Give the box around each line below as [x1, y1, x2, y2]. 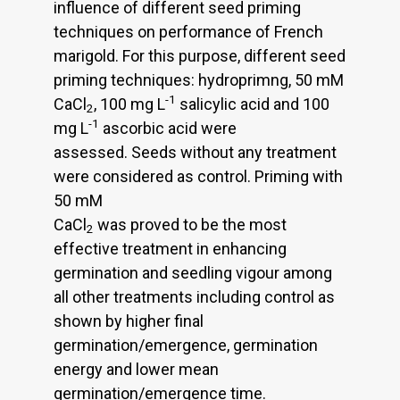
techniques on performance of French [54, 21, 323, 41]
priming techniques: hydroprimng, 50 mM [54, 70, 344, 89]
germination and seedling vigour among [54, 262, 332, 282]
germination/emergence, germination [54, 335, 318, 354]
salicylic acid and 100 [176, 94, 329, 113]
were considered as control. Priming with [54, 166, 343, 186]
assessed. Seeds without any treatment [54, 142, 337, 162]
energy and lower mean [54, 359, 219, 379]
